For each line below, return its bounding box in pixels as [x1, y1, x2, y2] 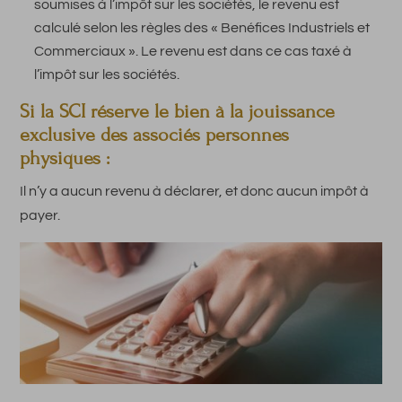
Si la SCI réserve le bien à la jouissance [20, 100, 336, 123]
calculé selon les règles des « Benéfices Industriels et [34, 20, 371, 35]
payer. [20, 207, 61, 223]
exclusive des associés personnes [20, 123, 290, 146]
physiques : [20, 146, 110, 170]
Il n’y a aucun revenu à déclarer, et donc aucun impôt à [20, 183, 370, 198]
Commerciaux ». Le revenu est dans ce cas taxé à [34, 43, 353, 58]
